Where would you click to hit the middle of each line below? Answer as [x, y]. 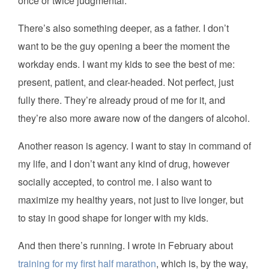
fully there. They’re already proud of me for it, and [122, 100]
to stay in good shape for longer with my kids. [113, 218]
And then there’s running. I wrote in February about [125, 246]
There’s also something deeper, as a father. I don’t [123, 28]
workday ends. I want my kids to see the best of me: [126, 64]
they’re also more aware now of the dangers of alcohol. [134, 118]
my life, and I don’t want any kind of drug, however [124, 164]
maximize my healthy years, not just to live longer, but [131, 200]
